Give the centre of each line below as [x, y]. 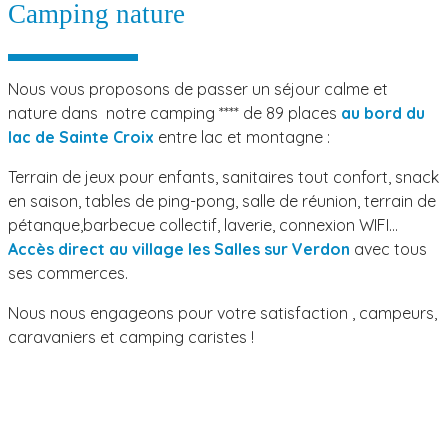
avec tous [388, 248]
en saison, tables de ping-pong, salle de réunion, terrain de [222, 200]
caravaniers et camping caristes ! [131, 336]
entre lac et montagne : [242, 136]
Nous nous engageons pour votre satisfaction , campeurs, [222, 312]
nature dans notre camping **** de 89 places [174, 112]
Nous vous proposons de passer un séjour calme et [198, 88]
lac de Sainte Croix [81, 136]
